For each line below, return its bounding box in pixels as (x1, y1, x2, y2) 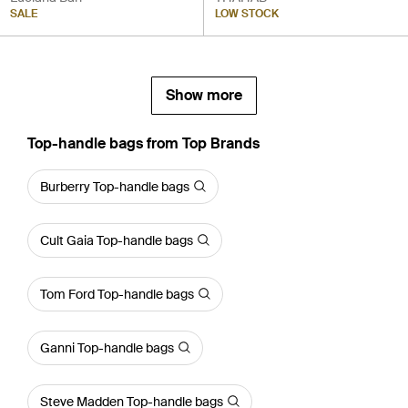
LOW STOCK (215, 5, 279, 21)
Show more (166, 85, 242, 105)
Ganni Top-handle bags (40, 339, 174, 356)
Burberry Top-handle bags (40, 178, 189, 195)
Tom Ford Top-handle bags (40, 285, 194, 302)
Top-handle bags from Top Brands (27, 133, 260, 153)
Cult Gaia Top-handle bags (40, 231, 193, 249)
